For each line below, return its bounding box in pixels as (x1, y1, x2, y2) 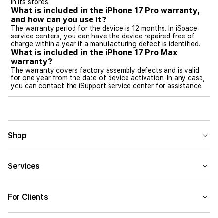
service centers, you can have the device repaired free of (11, 32, 195, 40)
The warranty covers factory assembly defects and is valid (11, 66, 199, 74)
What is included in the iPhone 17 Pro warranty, (11, 5, 200, 15)
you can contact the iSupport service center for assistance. (11, 82, 203, 90)
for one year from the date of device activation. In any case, (11, 74, 205, 82)
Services (8, 162, 40, 171)
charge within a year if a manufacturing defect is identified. (11, 40, 200, 48)
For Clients (8, 192, 48, 201)
